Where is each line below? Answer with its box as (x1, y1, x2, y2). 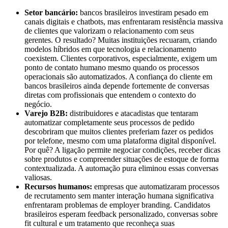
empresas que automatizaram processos (92, 182, 219, 191)
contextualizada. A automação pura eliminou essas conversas (24, 163, 218, 173)
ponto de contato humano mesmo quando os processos (24, 63, 199, 72)
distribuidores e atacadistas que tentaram (68, 108, 198, 118)
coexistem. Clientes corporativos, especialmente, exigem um (24, 53, 217, 63)
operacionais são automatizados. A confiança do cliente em (24, 72, 212, 81)
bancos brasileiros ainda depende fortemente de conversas (24, 81, 209, 90)
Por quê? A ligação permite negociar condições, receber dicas (24, 145, 220, 154)
